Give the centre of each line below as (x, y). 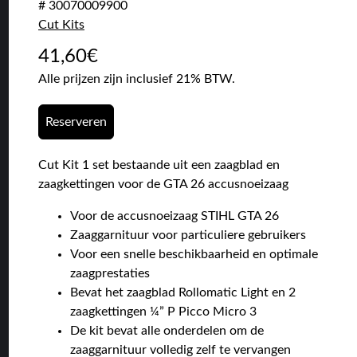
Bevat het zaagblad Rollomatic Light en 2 (183, 292)
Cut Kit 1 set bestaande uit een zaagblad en (159, 165)
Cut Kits (61, 24)
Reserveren (76, 122)
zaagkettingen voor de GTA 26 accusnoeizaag (163, 184)
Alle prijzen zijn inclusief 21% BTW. (137, 78)
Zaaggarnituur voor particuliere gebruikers (188, 235)
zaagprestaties (110, 273)
